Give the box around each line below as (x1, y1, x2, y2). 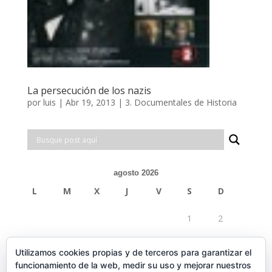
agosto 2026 (113, 168, 158, 178)
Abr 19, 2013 (65, 97, 115, 109)
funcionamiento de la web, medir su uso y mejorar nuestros (15, 260, 251, 270)
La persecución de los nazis (27, 84, 151, 98)
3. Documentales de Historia (124, 97, 237, 109)
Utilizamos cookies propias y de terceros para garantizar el (15, 247, 251, 257)
